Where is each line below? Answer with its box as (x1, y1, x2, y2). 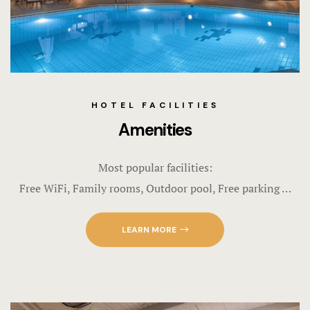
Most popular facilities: (98, 159, 212, 175)
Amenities (118, 118, 192, 140)
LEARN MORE (122, 224, 176, 235)
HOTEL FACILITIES (91, 99, 219, 111)
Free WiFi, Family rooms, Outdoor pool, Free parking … (19, 180, 291, 196)
